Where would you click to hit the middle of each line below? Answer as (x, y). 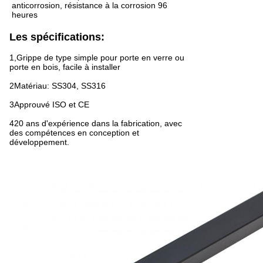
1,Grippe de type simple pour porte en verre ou (97, 57)
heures (25, 14)
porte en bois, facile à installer (65, 67)
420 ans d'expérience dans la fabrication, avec (96, 123)
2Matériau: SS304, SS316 (58, 85)
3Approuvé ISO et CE (49, 104)
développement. (39, 142)
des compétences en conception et (74, 132)
